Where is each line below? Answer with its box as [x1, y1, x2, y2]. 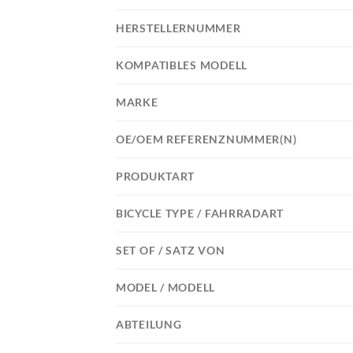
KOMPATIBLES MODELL [116, 58, 247, 72]
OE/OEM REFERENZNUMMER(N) [116, 132, 297, 147]
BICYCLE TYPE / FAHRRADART [116, 206, 284, 221]
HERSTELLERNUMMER [116, 21, 241, 35]
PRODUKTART [116, 169, 195, 184]
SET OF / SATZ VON [116, 243, 225, 258]
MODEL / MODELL [116, 281, 216, 295]
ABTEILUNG [116, 318, 182, 332]
